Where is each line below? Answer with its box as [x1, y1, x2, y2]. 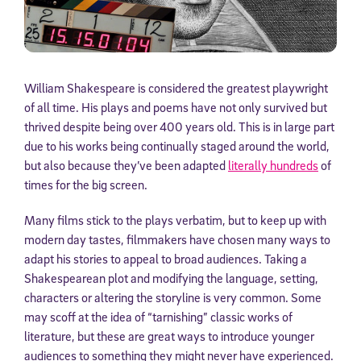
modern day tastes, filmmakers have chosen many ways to [24, 230, 330, 247]
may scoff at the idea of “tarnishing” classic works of [24, 308, 293, 325]
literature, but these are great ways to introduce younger [24, 327, 314, 344]
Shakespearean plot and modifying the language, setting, [24, 269, 318, 286]
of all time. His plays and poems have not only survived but [24, 98, 327, 115]
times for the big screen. [24, 176, 147, 193]
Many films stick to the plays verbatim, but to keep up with [24, 211, 326, 228]
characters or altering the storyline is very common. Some [24, 288, 322, 305]
